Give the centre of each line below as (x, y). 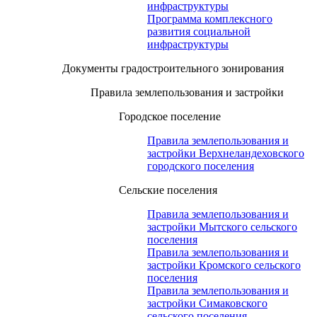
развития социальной (199, 32)
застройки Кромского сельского (224, 265)
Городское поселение (170, 117)
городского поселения (201, 166)
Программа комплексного (210, 19)
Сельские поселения (168, 190)
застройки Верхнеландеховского (226, 154)
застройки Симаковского (207, 304)
